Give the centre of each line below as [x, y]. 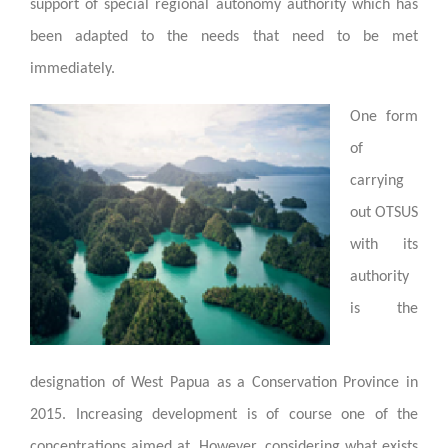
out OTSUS [384, 212]
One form [384, 116]
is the [384, 308]
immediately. [72, 68]
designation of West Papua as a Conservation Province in [224, 382]
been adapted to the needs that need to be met [224, 36]
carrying [377, 180]
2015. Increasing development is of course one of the [224, 414]
